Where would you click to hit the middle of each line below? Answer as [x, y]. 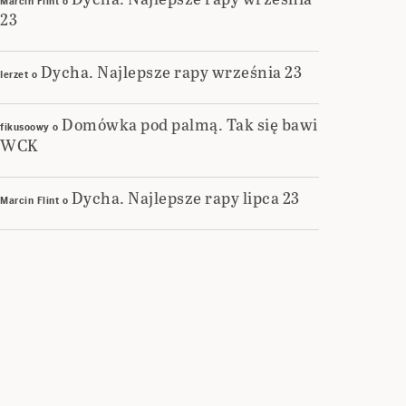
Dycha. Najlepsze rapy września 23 [171, 72]
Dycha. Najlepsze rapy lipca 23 [185, 198]
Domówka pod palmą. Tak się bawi [190, 124]
